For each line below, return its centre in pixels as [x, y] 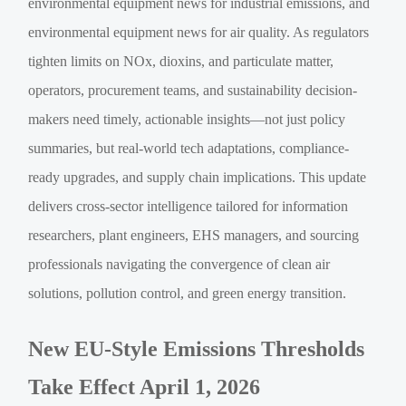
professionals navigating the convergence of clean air [179, 264]
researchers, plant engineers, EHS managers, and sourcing [194, 235]
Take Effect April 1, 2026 [145, 387]
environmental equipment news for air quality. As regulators [199, 32]
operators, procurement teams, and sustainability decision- [193, 90]
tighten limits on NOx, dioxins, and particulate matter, [181, 61]
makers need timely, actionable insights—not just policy [187, 119]
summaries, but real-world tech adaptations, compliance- [189, 148]
